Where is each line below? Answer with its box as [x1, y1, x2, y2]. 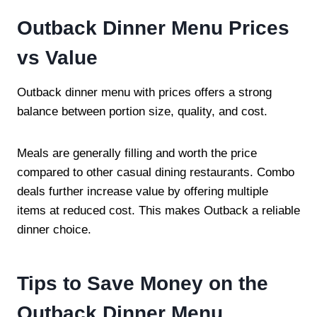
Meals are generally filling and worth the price [17, 146, 257, 160]
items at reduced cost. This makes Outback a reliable [17, 203, 300, 217]
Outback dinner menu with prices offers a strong [17, 85, 272, 99]
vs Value [17, 46, 98, 69]
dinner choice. [17, 222, 91, 236]
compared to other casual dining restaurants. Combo [17, 165, 294, 179]
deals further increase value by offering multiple [17, 184, 268, 198]
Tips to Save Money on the [17, 272, 268, 294]
